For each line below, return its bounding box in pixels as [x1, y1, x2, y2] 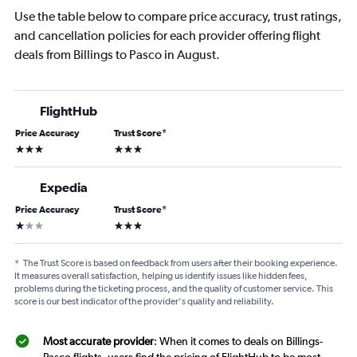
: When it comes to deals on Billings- [154, 334, 323, 347]
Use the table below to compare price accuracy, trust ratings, [14, 8, 342, 24]
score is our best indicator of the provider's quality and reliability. [14, 295, 274, 307]
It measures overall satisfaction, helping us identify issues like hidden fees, [14, 269, 308, 281]
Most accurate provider [43, 334, 154, 347]
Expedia [40, 179, 88, 194]
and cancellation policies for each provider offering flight [14, 27, 320, 43]
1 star [14, 217, 39, 230]
